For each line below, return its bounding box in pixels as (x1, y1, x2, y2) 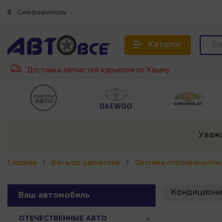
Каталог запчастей (52, 160, 120, 166)
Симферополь (15, 10, 67, 15)
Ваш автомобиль (18, 191, 90, 199)
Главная (7, 160, 37, 166)
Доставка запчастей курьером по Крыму (25, 67, 170, 73)
